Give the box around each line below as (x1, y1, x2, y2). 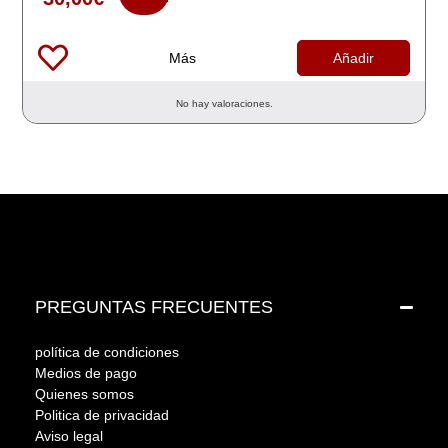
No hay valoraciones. (175, 98, 273, 109)
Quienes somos (35, 386, 134, 402)
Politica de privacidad (35, 407, 169, 423)
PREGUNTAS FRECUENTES (35, 297, 273, 317)
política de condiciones (35, 344, 179, 360)
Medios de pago (35, 365, 137, 381)
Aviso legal (35, 428, 103, 444)
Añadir (332, 50, 374, 66)
